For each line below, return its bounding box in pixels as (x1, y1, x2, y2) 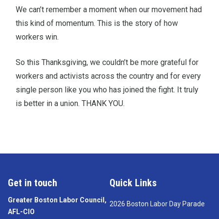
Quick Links (109, 176, 156, 189)
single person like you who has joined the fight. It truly (16, 85, 198, 94)
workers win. (16, 32, 59, 42)
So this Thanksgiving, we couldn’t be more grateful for (16, 57, 198, 67)
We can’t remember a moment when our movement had (16, 4, 202, 14)
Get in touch (8, 176, 57, 189)
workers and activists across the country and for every (16, 71, 201, 81)
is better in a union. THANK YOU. (16, 98, 125, 108)
